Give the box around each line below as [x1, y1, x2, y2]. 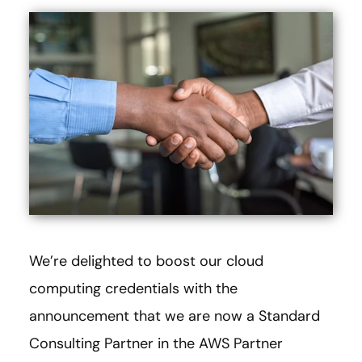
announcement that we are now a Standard [29, 306, 320, 326]
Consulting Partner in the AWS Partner [29, 334, 283, 354]
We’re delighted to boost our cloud [29, 251, 263, 271]
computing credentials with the [29, 279, 238, 299]
